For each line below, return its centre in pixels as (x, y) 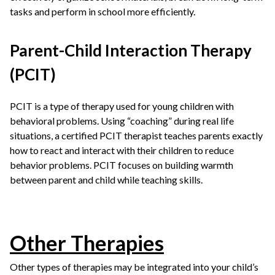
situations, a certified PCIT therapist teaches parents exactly (136, 135)
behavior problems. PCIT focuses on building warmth (122, 165)
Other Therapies (87, 243)
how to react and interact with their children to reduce (122, 150)
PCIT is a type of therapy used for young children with (122, 106)
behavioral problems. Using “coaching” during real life (122, 121)
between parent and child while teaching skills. (106, 180)
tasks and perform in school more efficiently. (103, 11)
